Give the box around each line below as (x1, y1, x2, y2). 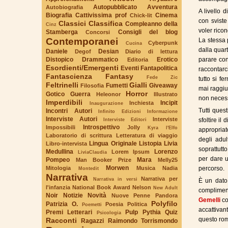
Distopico (46, 55, 73, 63)
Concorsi (85, 28, 110, 35)
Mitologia (46, 164, 71, 171)
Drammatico (82, 55, 119, 63)
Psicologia (96, 209, 121, 215)
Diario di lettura (125, 48, 178, 54)
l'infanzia (46, 184, 70, 190)
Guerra (70, 90, 91, 98)
